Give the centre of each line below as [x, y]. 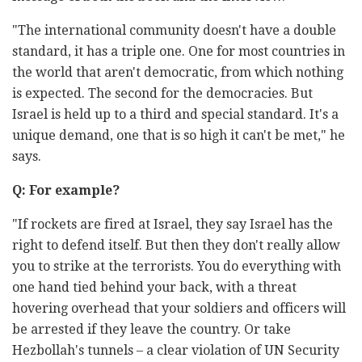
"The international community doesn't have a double [174, 31]
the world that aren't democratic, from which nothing [178, 73]
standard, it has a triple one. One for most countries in [179, 52]
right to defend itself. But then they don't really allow [176, 246]
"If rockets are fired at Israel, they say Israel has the [173, 225]
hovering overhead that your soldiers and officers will [179, 309]
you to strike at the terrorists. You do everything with [177, 267]
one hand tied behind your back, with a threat [154, 288]
